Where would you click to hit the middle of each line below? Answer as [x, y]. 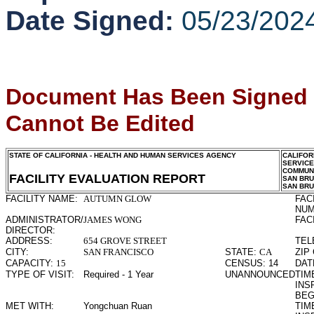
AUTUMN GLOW [117, 199]
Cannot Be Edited [100, 123]
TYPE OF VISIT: [40, 274]
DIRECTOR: [30, 230]
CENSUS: [247, 263]
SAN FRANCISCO [118, 252]
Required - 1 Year [118, 274]
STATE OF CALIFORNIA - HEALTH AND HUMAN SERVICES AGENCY [123, 155]
